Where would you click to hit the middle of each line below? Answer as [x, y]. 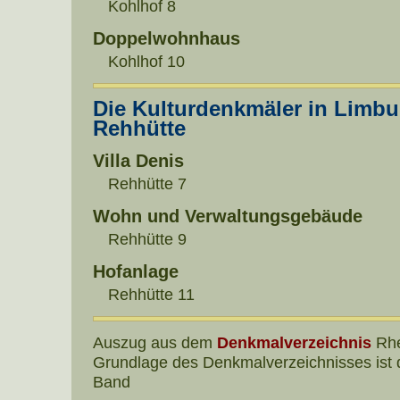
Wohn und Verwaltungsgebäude [228, 217]
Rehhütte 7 [147, 184]
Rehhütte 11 [151, 295]
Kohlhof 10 [146, 62]
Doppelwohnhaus [167, 39]
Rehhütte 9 [147, 239]
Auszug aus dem [155, 343]
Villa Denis [138, 161]
